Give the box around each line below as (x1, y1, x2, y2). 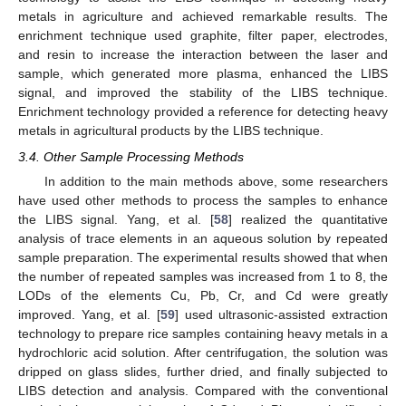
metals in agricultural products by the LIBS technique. (18, 123, 324, 139)
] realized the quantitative (228, 211, 388, 227)
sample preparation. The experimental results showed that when (18, 249, 388, 265)
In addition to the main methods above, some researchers (43, 173, 388, 188)
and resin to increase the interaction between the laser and (18, 47, 388, 63)
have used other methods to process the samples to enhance (18, 192, 388, 208)
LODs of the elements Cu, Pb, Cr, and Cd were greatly (18, 287, 388, 303)
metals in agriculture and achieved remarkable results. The (18, 9, 388, 24)
